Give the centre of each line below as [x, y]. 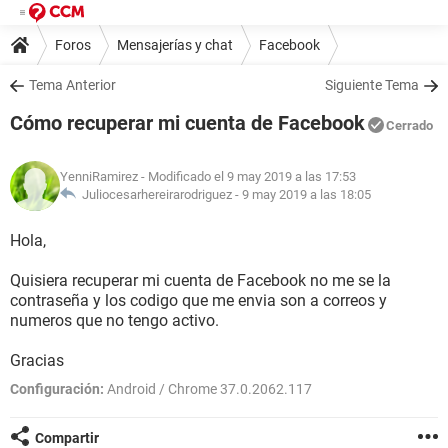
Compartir [67, 438]
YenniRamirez [99, 176]
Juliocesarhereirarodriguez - [159, 194]
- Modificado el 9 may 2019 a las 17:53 [247, 176]
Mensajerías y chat [175, 44]
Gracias [37, 360]
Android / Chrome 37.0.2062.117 [208, 389]
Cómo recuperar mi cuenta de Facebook [187, 123]
